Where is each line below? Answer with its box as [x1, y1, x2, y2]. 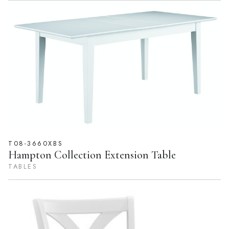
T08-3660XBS [8, 138, 63, 148]
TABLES [8, 161, 38, 171]
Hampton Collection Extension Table [8, 148, 176, 162]
